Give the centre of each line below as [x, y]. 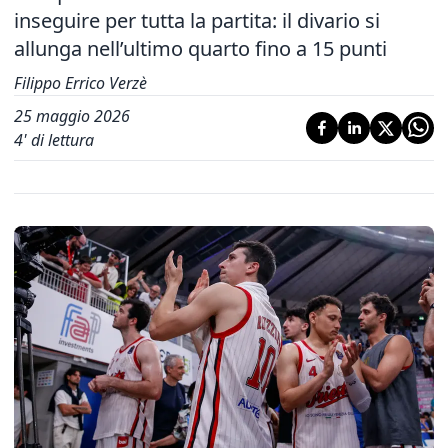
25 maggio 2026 [72, 116]
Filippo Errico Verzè [80, 83]
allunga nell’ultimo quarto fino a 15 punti [200, 48]
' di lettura [58, 140]
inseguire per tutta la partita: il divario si [197, 20]
